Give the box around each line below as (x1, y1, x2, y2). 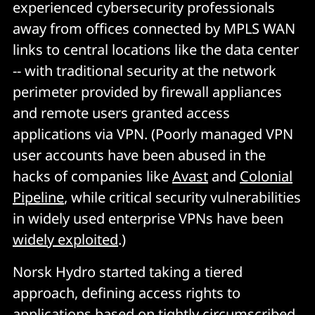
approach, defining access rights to (13, 283, 240, 302)
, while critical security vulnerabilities (64, 188, 301, 207)
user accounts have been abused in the (13, 146, 266, 165)
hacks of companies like (13, 167, 172, 186)
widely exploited (13, 230, 118, 249)
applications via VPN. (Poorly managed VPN (13, 124, 293, 143)
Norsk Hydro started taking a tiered (13, 262, 243, 281)
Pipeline (13, 188, 64, 207)
